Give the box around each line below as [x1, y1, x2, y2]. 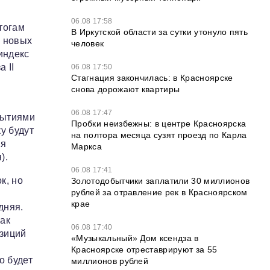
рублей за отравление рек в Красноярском [71, 187, 248, 197]
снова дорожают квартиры [71, 84, 180, 94]
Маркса [71, 142, 102, 151]
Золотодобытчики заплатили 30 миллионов [71, 176, 250, 186]
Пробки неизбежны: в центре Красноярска [71, 119, 246, 128]
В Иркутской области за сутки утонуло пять [71, 27, 248, 37]
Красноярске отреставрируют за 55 [71, 245, 218, 254]
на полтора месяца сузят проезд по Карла [71, 130, 247, 140]
